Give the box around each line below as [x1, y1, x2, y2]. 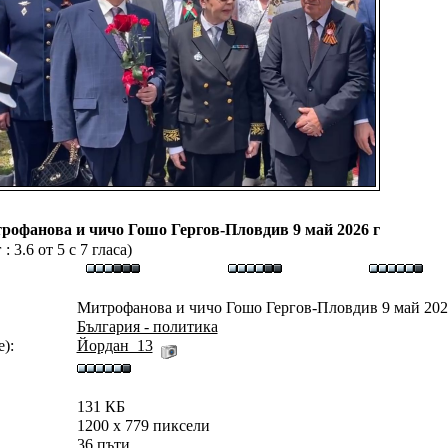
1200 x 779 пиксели [76, 417, 210, 434]
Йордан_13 [76, 337, 153, 354]
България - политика [76, 318, 218, 335]
